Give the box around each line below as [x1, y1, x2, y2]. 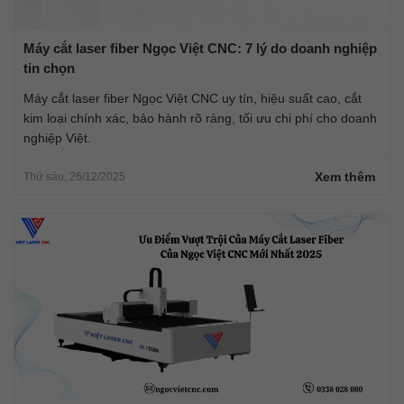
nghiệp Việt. [23, 130, 91, 145]
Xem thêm [315, 169, 375, 184]
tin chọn [23, 60, 75, 76]
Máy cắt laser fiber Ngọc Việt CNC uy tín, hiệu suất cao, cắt [23, 90, 362, 106]
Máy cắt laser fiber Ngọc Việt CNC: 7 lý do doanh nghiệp [23, 40, 377, 56]
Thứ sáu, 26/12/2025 [23, 170, 125, 183]
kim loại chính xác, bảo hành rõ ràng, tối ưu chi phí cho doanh [23, 110, 377, 125]
